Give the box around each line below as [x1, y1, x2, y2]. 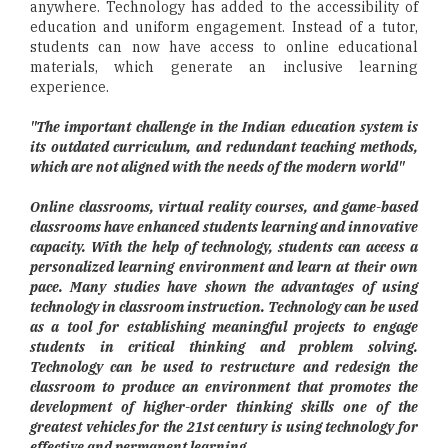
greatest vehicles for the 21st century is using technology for [30, 418, 418, 437]
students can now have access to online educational [30, 38, 418, 57]
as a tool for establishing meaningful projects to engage [30, 318, 418, 337]
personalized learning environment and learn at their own [30, 258, 418, 277]
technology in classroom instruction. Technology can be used [30, 298, 418, 317]
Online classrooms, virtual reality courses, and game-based [30, 198, 418, 217]
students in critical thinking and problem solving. [30, 338, 418, 357]
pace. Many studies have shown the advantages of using [30, 278, 418, 297]
